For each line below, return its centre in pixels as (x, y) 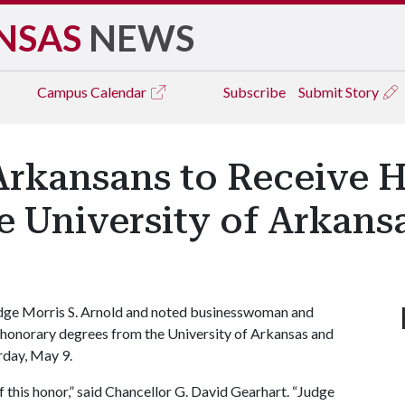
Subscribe (254, 92)
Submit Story (340, 92)
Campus (64, 92)
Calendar (120, 92)
